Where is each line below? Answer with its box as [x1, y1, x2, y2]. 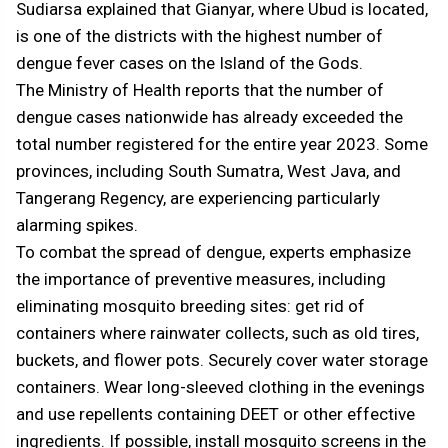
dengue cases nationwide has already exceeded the [16, 107, 403, 128]
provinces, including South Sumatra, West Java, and [16, 161, 401, 182]
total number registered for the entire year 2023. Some [16, 134, 428, 155]
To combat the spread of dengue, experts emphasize [16, 242, 411, 263]
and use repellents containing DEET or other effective [16, 404, 415, 425]
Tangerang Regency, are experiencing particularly [16, 188, 380, 209]
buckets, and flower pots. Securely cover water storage [16, 350, 428, 371]
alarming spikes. [16, 215, 138, 236]
